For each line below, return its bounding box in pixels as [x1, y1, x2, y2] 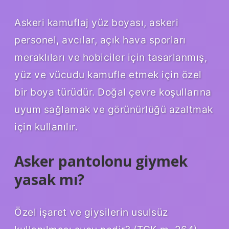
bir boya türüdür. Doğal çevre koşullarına [14, 85, 212, 98]
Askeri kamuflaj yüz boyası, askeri [14, 16, 178, 29]
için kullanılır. [14, 120, 78, 133]
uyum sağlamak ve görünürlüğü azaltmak [14, 103, 213, 116]
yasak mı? [14, 169, 84, 189]
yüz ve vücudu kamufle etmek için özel [14, 68, 202, 81]
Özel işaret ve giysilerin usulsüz [14, 205, 168, 218]
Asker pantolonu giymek [14, 151, 188, 171]
